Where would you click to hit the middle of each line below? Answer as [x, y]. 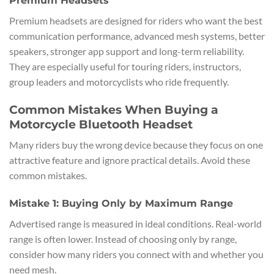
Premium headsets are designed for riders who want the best [136, 20]
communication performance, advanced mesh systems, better [137, 35]
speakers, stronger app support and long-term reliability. [127, 51]
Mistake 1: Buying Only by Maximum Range [121, 204]
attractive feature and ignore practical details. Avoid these [130, 160]
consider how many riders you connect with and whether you [136, 254]
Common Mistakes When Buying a [114, 109]
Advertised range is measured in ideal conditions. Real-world [135, 224]
